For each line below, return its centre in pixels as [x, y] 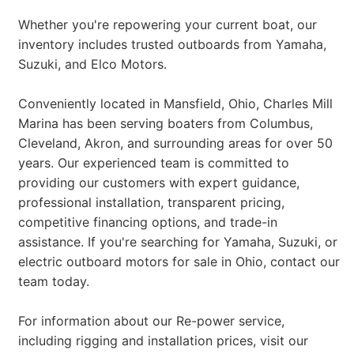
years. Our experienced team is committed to [153, 163]
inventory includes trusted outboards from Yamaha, [172, 44]
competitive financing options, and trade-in [147, 222]
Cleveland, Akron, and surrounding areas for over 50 [175, 143]
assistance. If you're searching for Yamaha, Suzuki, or [177, 242]
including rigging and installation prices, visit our [163, 341]
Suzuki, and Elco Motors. [92, 64]
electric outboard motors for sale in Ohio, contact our [179, 262]
